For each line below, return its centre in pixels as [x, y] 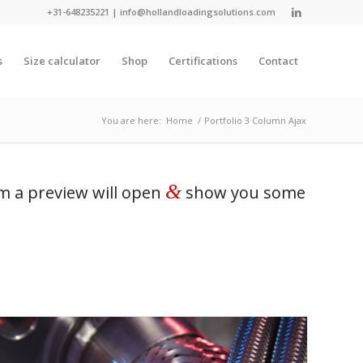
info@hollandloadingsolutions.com [198, 12]
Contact [278, 61]
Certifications [203, 61]
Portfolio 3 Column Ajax [255, 120]
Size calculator [62, 61]
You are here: [131, 120]
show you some [243, 192]
